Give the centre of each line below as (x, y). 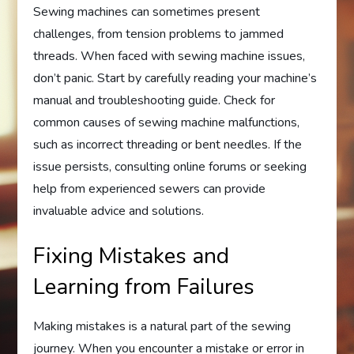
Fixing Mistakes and (132, 256)
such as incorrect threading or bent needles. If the (168, 145)
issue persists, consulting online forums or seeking (170, 167)
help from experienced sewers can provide (150, 189)
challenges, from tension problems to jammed (159, 34)
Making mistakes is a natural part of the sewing (162, 326)
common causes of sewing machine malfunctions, (167, 122)
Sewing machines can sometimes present (147, 12)
